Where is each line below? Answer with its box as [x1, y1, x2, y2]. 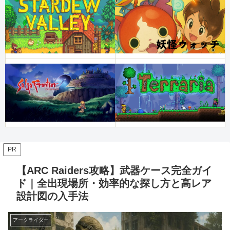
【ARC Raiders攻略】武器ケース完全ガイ [16, 164, 212, 176]
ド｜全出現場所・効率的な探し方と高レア [16, 177, 212, 189]
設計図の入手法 [16, 190, 88, 202]
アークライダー [13, 217, 49, 223]
